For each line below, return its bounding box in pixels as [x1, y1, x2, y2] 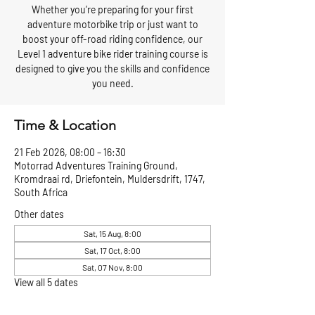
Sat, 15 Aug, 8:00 [84, 229, 141, 238]
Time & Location [14, 117, 116, 134]
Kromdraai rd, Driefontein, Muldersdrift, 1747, [14, 173, 205, 185]
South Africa [14, 186, 67, 198]
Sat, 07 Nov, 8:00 [82, 262, 143, 272]
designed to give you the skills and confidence [15, 63, 210, 75]
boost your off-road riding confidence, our [22, 33, 202, 45]
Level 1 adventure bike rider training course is [17, 48, 208, 60]
